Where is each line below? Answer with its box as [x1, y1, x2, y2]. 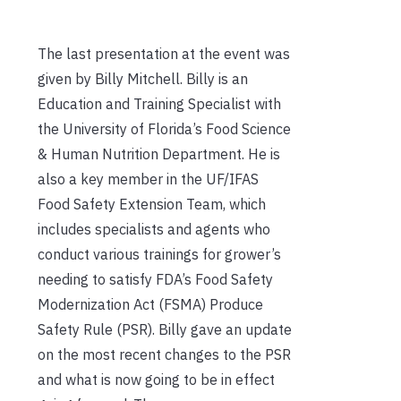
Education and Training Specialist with [38, 94, 281, 113]
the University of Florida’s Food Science [38, 119, 291, 138]
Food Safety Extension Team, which [38, 194, 266, 213]
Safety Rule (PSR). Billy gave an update [38, 320, 292, 338]
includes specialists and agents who [38, 219, 270, 238]
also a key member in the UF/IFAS [38, 169, 259, 188]
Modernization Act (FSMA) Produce [38, 294, 263, 313]
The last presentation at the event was [38, 44, 290, 63]
